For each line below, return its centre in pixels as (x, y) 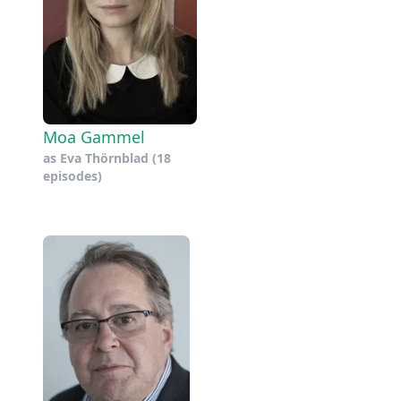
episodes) (73, 175)
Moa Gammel (94, 137)
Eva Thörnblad (104, 158)
